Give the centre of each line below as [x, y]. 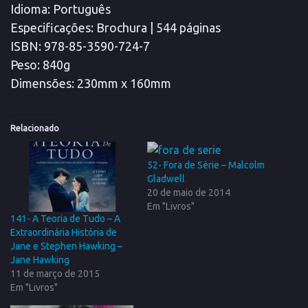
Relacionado [35, 128]
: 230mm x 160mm [121, 83]
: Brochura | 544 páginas [156, 27]
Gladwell [166, 179]
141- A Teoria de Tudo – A [65, 219]
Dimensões [41, 83]
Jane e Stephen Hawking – [66, 246]
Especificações [51, 27]
